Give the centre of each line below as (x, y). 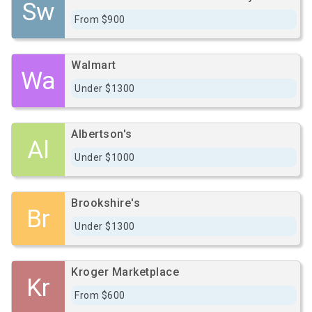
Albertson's (102, 134)
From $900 (100, 19)
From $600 (100, 295)
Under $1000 (105, 157)
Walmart (94, 65)
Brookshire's (106, 203)
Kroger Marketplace (125, 272)
